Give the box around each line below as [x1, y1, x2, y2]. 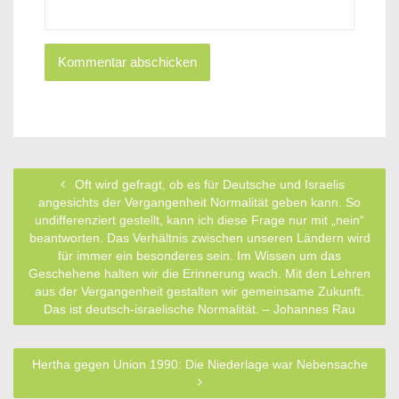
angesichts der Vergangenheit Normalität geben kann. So [38, 195, 361, 210]
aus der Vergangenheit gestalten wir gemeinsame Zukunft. [35, 284, 364, 299]
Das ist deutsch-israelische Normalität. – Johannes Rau [44, 302, 355, 317]
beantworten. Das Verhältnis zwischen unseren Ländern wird [28, 231, 370, 246]
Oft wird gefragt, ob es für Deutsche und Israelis [70, 177, 345, 192]
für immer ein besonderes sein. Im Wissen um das [58, 248, 341, 264]
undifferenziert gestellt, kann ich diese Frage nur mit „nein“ [35, 213, 364, 228]
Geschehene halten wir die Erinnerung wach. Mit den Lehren [28, 266, 370, 281]
